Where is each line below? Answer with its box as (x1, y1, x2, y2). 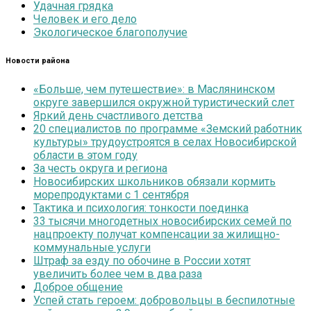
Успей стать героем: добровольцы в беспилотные (33, 294, 295, 308)
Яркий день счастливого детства (33, 109, 203, 123)
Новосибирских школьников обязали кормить (33, 175, 276, 189)
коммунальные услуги (33, 241, 151, 255)
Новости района (6, 56, 69, 66)
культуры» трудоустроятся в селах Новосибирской (33, 135, 296, 149)
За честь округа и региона (33, 162, 167, 176)
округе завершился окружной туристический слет (33, 96, 294, 110)
